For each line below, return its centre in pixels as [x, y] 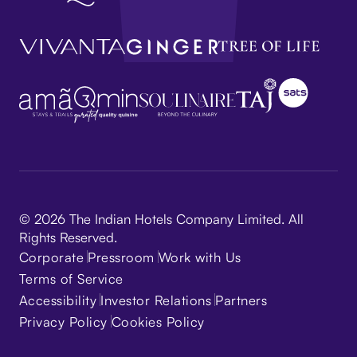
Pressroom [121, 257]
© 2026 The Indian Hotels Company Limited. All [161, 218]
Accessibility [58, 300]
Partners [241, 300]
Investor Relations [156, 300]
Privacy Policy [63, 321]
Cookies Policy [158, 321]
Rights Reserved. [68, 237]
